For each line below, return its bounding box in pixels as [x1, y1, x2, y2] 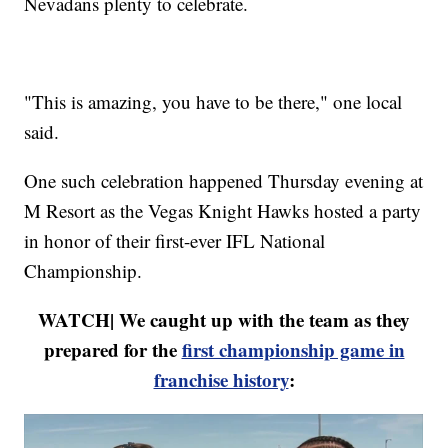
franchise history [153, 366, 289, 394]
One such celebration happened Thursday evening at [24, 168, 424, 194]
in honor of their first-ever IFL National [24, 228, 326, 254]
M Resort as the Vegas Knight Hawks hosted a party [24, 198, 422, 224]
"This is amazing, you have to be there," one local [24, 89, 403, 115]
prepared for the [43, 336, 182, 364]
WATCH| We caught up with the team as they [38, 306, 410, 334]
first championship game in [181, 336, 405, 364]
